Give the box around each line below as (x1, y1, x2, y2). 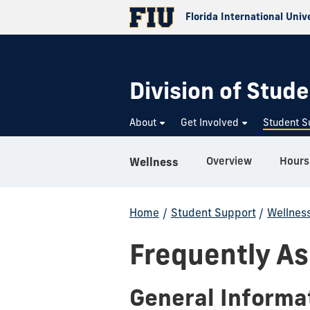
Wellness (129, 154, 179, 169)
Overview (206, 154, 252, 167)
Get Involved (181, 116, 239, 129)
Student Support (170, 206, 256, 219)
